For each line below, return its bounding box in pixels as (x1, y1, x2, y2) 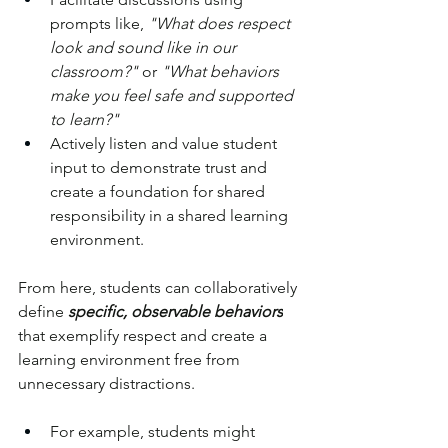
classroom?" (50, 62, 142, 82)
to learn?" (50, 110, 123, 130)
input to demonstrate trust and (50, 158, 271, 178)
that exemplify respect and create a (18, 326, 271, 346)
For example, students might (50, 422, 259, 442)
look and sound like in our (50, 38, 240, 58)
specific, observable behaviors (68, 302, 283, 322)
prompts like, (50, 14, 148, 34)
